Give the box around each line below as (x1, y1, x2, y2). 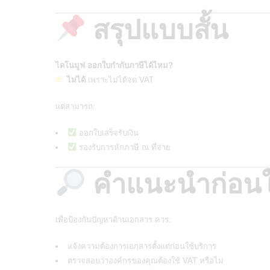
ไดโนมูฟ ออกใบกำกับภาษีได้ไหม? (55, 60, 173, 70)
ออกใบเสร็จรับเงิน (76, 128, 139, 137)
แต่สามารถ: (55, 101, 95, 111)
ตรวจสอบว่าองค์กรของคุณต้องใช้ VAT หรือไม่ (67, 256, 224, 265)
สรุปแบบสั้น (86, 14, 229, 45)
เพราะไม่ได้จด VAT (85, 75, 154, 84)
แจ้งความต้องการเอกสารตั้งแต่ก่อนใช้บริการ (67, 241, 216, 251)
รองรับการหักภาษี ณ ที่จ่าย (76, 142, 171, 152)
